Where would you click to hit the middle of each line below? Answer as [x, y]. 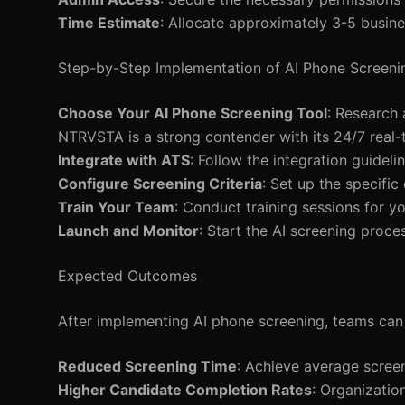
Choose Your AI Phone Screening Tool [193, 113]
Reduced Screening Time [147, 366]
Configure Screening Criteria [160, 184]
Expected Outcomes [127, 276]
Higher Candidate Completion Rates [185, 390]
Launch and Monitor [128, 231]
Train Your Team [116, 207]
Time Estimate [109, 23]
